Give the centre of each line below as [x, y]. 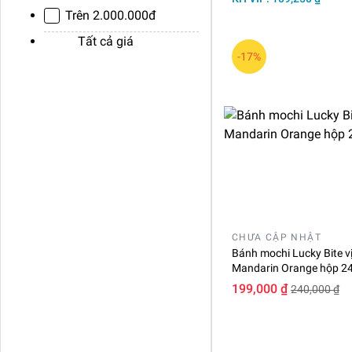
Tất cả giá [100, 41]
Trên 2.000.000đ [111, 15]
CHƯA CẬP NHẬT [276, 237]
